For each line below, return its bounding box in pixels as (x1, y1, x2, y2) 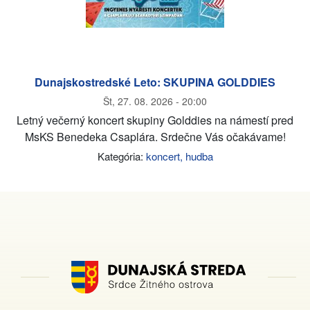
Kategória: (97, 149, 146, 163)
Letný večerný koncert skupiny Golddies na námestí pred (17, 112, 293, 128)
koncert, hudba (145, 149, 213, 163)
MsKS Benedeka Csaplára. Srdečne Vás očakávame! (24, 129, 286, 145)
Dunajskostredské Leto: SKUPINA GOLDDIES (35, 74, 275, 90)
